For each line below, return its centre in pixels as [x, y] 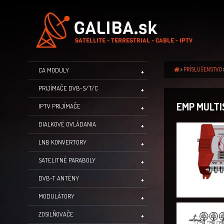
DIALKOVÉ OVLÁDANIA [67, 124]
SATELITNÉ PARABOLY [67, 160]
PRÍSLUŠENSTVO [203, 69]
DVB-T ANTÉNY [59, 178]
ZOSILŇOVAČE [56, 214]
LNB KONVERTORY [62, 142]
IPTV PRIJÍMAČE [59, 106]
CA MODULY [54, 70]
